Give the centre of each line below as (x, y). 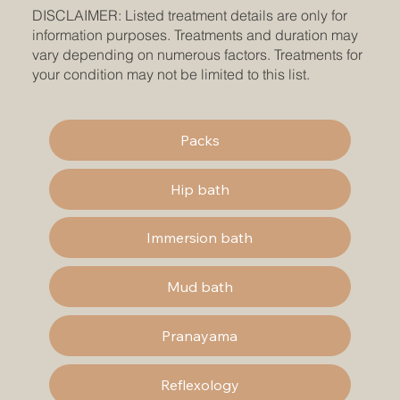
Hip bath (200, 189)
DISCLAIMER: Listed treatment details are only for (189, 15)
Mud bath (200, 287)
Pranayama (200, 336)
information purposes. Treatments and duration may (195, 34)
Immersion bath (200, 238)
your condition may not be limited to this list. (171, 74)
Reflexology (200, 385)
